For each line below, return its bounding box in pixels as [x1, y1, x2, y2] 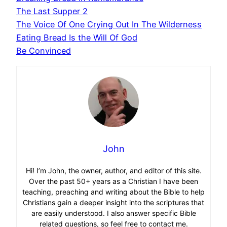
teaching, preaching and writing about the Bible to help [22, 187, 205, 196]
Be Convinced [16, 46, 71, 56]
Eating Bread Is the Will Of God [16, 32, 137, 43]
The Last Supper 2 [16, 6, 88, 17]
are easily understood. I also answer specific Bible [31, 208, 196, 217]
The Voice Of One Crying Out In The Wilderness [16, 19, 202, 30]
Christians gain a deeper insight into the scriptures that [23, 198, 204, 207]
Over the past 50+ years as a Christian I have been [29, 176, 198, 185]
